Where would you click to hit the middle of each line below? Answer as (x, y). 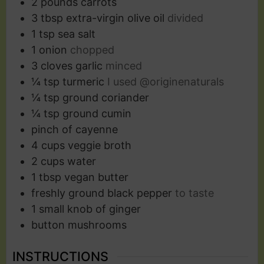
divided (185, 18)
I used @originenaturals (166, 82)
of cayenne (90, 130)
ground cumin (97, 114)
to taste (194, 193)
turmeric (83, 82)
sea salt (77, 34)
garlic (89, 66)
